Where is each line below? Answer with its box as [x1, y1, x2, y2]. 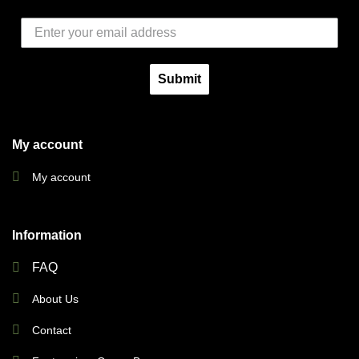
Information [11, 228, 82, 242]
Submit [158, 72, 201, 87]
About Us [31, 292, 79, 305]
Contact [31, 323, 71, 337]
